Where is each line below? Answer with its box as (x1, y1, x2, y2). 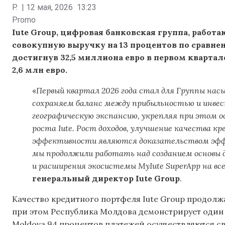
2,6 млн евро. (12, 65, 69, 75)
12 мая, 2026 (26, 3, 73, 13)
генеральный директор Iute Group (32, 173, 180, 184)
